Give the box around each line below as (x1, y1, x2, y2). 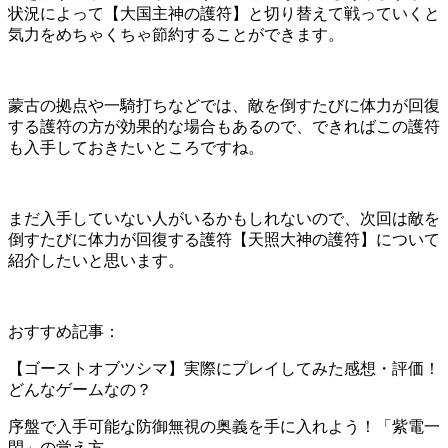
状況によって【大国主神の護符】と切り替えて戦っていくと (8, 5, 440, 23)
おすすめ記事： (8, 323, 120, 341)
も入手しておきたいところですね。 (8, 139, 264, 157)
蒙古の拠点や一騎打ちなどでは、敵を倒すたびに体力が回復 (8, 97, 440, 115)
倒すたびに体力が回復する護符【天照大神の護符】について (8, 231, 440, 249)
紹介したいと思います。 (8, 252, 184, 270)
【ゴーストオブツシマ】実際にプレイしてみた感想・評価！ (8, 360, 440, 378)
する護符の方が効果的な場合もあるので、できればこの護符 (8, 118, 440, 136)
